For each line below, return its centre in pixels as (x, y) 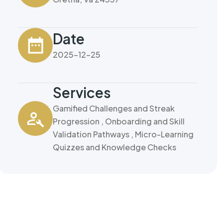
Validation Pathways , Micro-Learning (123, 134)
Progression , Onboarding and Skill (119, 121)
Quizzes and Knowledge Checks (114, 147)
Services (82, 92)
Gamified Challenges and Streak (114, 108)
